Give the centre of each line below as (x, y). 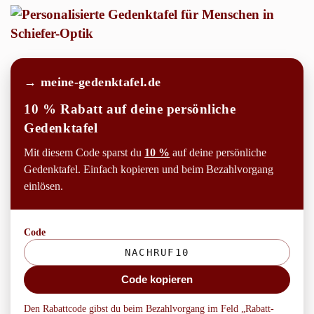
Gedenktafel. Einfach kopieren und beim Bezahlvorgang (149, 169)
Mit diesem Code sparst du (84, 152)
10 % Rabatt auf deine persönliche (130, 109)
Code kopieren (157, 280)
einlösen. (44, 186)
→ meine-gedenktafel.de (93, 82)
